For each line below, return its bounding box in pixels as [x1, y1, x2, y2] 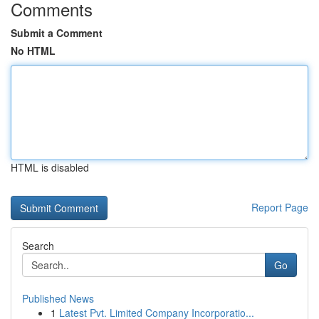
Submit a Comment [11, 26, 103, 40]
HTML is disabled [11, 160, 89, 174]
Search [22, 239, 54, 253]
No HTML [11, 43, 56, 58]
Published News [22, 291, 94, 305]
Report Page [251, 200, 308, 214]
